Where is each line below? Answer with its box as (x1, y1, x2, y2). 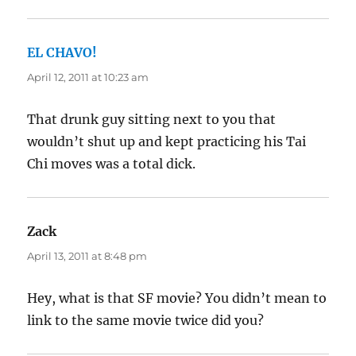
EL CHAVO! (27, 44, 98, 61)
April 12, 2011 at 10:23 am (27, 71, 149, 84)
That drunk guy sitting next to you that (27, 111, 277, 128)
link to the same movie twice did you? (27, 312, 265, 329)
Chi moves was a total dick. (27, 156, 196, 172)
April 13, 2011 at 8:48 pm (27, 250, 148, 263)
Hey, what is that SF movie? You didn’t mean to (27, 290, 327, 307)
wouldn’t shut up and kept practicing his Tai (27, 133, 307, 150)
